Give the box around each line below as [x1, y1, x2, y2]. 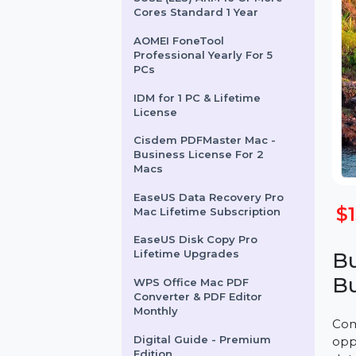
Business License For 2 [143, 185, 284, 200]
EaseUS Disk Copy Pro [143, 277, 277, 292]
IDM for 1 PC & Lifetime [143, 124, 281, 139]
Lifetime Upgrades [143, 292, 257, 307]
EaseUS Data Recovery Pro [143, 231, 305, 246]
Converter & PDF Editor [143, 339, 282, 353]
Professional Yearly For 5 [143, 79, 293, 93]
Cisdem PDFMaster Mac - [143, 170, 297, 184]
